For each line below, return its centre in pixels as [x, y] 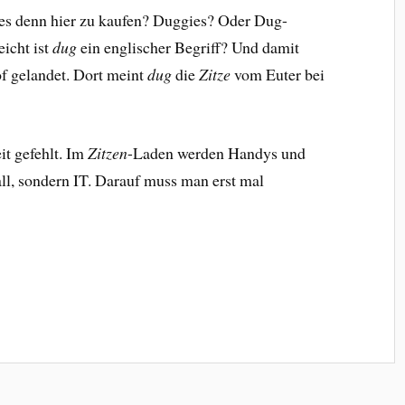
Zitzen [108, 152]
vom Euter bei [278, 75]
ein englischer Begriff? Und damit [188, 47]
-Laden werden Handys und [217, 152]
